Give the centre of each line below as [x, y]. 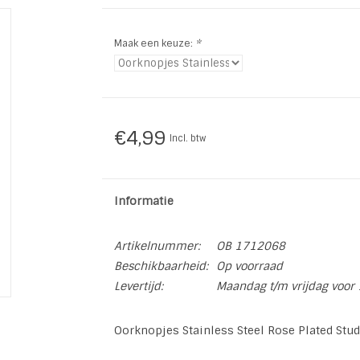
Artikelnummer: [157, 246]
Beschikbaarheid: [161, 266]
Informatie [143, 201]
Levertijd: [138, 286]
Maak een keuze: [154, 43]
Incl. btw [187, 138]
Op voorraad [249, 266]
